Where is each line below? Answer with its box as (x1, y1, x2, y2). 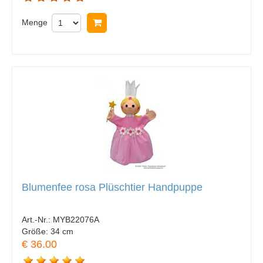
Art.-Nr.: (22, 215, 53, 225)
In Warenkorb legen (109, 17, 190, 28)
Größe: (22, 227, 50, 237)
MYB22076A (53, 215, 99, 225)
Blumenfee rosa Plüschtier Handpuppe (22, 181, 203, 193)
